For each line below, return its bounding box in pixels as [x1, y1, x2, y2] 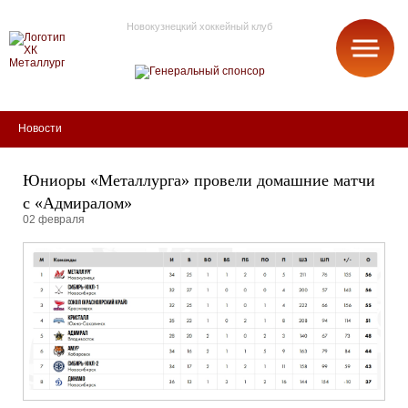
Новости [18, 122, 62, 135]
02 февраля [23, 213, 85, 226]
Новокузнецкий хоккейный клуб [127, 20, 272, 32]
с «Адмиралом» [23, 194, 132, 212]
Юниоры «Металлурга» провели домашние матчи [23, 171, 375, 189]
